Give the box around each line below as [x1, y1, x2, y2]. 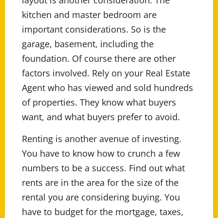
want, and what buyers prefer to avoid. [22, 111, 180, 123]
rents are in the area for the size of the [22, 177, 179, 189]
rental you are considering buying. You [22, 191, 180, 203]
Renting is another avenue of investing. [22, 133, 182, 145]
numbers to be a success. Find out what [22, 162, 185, 174]
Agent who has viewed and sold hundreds [22, 82, 193, 94]
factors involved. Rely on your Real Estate [22, 67, 190, 79]
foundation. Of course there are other [22, 53, 176, 65]
